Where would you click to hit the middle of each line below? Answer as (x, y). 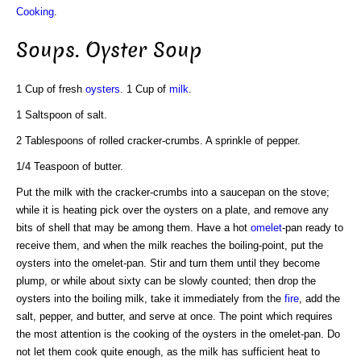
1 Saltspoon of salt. (62, 114)
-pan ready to (313, 227)
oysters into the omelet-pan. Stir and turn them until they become (168, 263)
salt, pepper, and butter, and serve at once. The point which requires (174, 316)
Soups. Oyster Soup (109, 51)
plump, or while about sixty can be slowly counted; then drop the (166, 280)
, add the (320, 298)
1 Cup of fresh (51, 89)
